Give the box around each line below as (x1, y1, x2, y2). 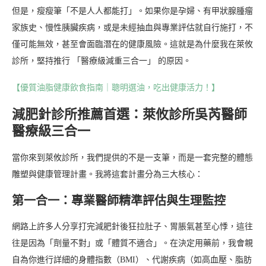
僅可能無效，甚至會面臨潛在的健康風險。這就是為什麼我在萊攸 (12, 39, 253, 49)
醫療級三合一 (12, 123, 90, 138)
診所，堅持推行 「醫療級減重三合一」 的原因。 (12, 56, 191, 65)
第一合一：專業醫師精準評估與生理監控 (12, 194, 226, 207)
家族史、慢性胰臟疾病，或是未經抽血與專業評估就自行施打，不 (12, 23, 253, 32)
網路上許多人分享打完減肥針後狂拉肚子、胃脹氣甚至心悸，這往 (12, 221, 253, 231)
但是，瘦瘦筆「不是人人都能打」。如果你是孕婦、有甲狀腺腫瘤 (12, 6, 253, 15)
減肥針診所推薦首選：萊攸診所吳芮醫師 (12, 106, 247, 122)
